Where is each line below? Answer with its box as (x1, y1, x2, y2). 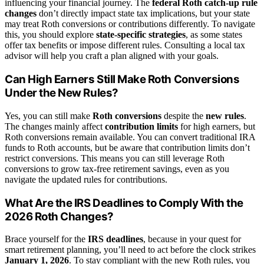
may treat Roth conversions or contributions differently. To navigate (5, 19, 255, 29)
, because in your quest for (143, 234, 241, 245)
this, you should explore (5, 29, 96, 40)
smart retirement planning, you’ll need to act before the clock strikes (5, 245, 256, 255)
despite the (161, 110, 206, 121)
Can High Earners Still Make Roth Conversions (5, 72, 240, 87)
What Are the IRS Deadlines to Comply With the (5, 196, 243, 210)
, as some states (186, 29, 242, 40)
